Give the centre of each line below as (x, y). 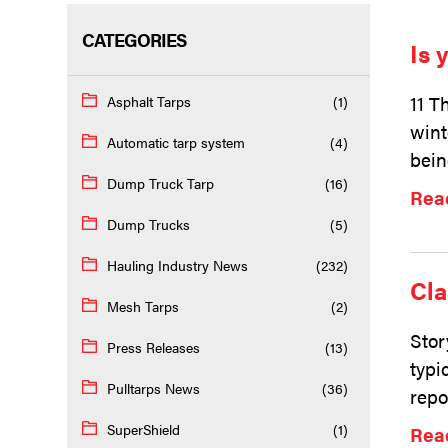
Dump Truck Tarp (161, 183)
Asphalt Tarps (149, 101)
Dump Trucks (149, 224)
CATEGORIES (134, 40)
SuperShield (144, 429)
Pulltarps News (154, 388)
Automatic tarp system (176, 142)
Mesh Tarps (143, 306)
